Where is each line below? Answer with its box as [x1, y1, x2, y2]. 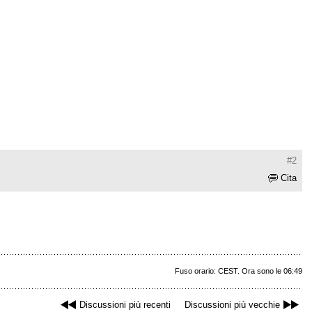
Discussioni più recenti [79, 299, 171, 311]
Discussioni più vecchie [185, 299, 280, 311]
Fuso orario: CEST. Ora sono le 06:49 [175, 267, 302, 276]
